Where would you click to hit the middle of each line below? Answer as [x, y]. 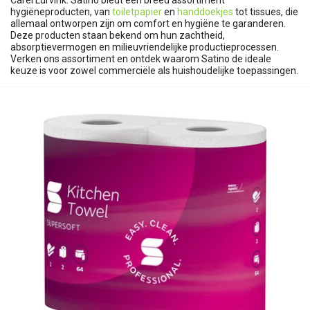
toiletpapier [138, 12]
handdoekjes [206, 12]
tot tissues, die [267, 12]
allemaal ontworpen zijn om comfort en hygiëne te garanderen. [148, 24]
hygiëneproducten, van [61, 12]
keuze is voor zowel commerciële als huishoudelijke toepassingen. [154, 71]
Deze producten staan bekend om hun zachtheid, [118, 35]
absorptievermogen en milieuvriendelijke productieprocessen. [145, 47]
